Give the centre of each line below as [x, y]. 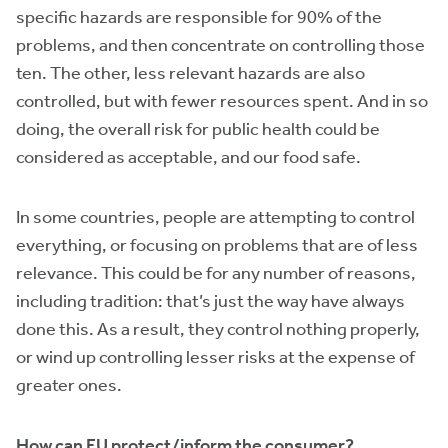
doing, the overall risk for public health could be [198, 129]
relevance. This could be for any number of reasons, [216, 273]
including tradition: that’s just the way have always [210, 301]
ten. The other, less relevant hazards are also [190, 73]
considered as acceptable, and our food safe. [188, 157]
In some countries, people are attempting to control [215, 217]
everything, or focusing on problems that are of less [217, 245]
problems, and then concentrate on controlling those [220, 45]
